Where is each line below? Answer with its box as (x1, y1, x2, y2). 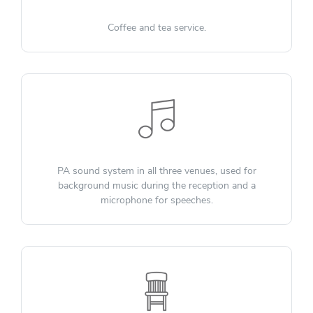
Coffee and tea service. (107, 21, 206, 35)
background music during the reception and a (57, 179, 256, 193)
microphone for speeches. (100, 194, 213, 208)
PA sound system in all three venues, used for (57, 164, 256, 178)
